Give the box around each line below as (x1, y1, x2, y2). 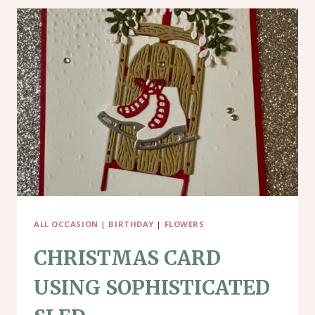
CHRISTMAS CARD (34, 245, 221, 271)
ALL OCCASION (34, 218, 98, 229)
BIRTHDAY (108, 218, 154, 229)
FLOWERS (164, 218, 205, 229)
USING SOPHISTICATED (34, 275, 270, 301)
